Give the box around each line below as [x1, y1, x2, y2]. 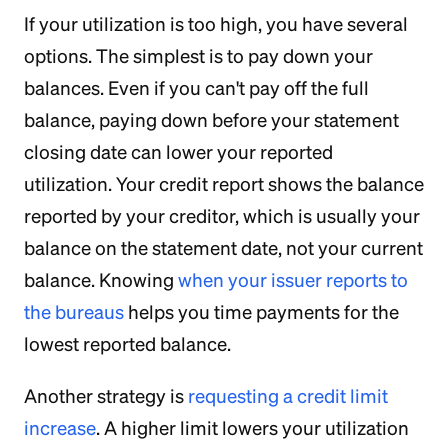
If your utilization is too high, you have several [24, 13, 408, 35]
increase [24, 417, 96, 439]
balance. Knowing [24, 269, 178, 291]
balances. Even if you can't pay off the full [24, 77, 369, 99]
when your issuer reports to [178, 269, 408, 291]
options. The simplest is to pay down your [24, 45, 373, 67]
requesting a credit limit [188, 385, 388, 407]
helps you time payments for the [124, 301, 399, 323]
